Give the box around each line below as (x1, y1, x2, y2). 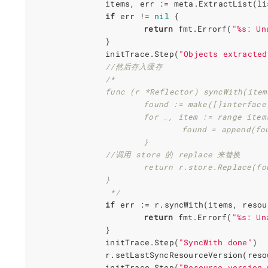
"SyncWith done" (179, 237, 252, 247)
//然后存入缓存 (105, 61, 163, 71)
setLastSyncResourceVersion (115, 249, 243, 260)
